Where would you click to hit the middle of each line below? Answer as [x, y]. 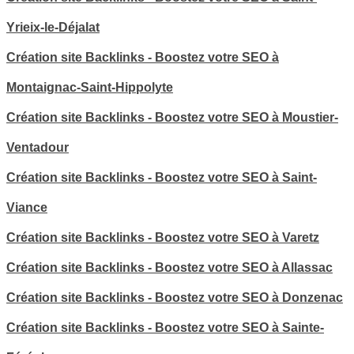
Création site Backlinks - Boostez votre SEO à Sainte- [165, 328]
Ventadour [38, 148]
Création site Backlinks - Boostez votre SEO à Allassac [169, 268]
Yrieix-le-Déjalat [53, 28]
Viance [27, 208]
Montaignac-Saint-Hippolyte [90, 88]
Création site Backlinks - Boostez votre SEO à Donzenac [175, 298]
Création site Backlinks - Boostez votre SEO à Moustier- [172, 118]
